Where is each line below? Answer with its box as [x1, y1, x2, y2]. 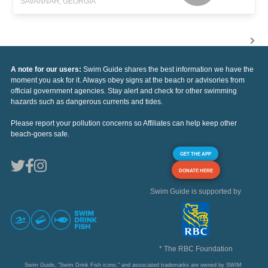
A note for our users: [11, 65, 83, 74]
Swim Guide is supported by [150, 187, 241, 196]
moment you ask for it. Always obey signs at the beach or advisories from [11, 76, 245, 85]
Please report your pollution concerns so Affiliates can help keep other [11, 119, 237, 128]
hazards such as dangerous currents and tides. [11, 98, 163, 106]
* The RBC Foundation [159, 245, 233, 254]
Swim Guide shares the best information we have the [83, 65, 254, 74]
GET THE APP [180, 151, 211, 157]
